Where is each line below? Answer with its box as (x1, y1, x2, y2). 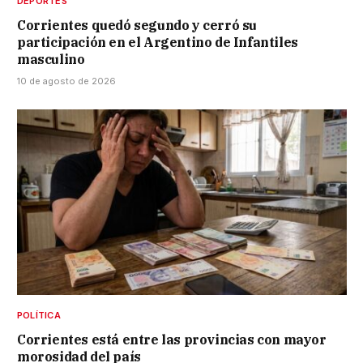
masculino (17, 50, 85, 67)
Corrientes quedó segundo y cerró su (17, 16, 258, 33)
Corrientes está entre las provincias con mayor (17, 331, 327, 348)
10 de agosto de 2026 (17, 75, 116, 87)
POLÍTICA (17, 309, 61, 321)
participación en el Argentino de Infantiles (17, 33, 298, 50)
